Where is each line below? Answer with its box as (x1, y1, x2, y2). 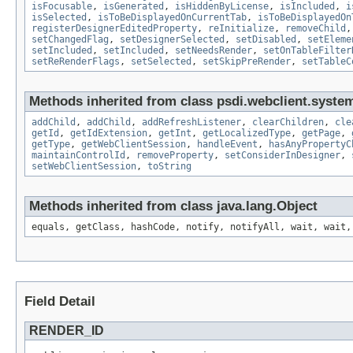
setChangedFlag (32, 34, 109, 46)
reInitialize (208, 23, 274, 35)
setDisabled (236, 34, 296, 46)
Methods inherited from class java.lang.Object (29, 199, 318, 214)
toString (147, 161, 191, 173)
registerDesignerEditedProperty (32, 23, 197, 35)
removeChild (285, 23, 346, 35)
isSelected (32, 12, 87, 24)
